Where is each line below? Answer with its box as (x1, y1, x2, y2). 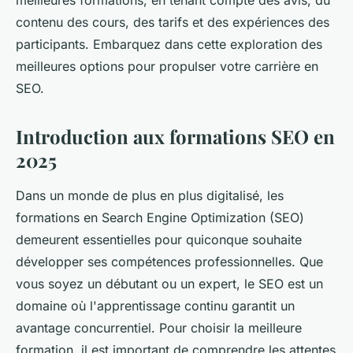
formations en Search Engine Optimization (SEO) (16, 210, 304, 226)
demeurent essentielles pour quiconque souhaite (16, 232, 302, 248)
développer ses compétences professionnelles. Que (16, 254, 323, 270)
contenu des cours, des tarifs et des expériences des (16, 14, 329, 31)
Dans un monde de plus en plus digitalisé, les (16, 188, 284, 204)
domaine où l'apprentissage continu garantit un (16, 298, 295, 314)
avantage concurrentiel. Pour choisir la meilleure (16, 320, 302, 336)
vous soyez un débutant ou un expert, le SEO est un (16, 276, 323, 292)
